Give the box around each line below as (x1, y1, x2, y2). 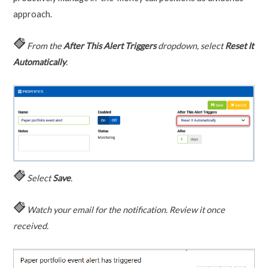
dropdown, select (156, 40, 225, 51)
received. (13, 220, 48, 231)
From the (26, 40, 63, 51)
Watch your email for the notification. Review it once (26, 204, 225, 215)
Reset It (224, 40, 254, 51)
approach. (13, 9, 52, 20)
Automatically (13, 56, 66, 67)
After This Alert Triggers (63, 40, 156, 51)
